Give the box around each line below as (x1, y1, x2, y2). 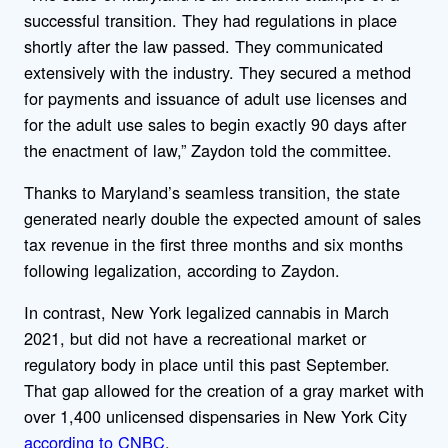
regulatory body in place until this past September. (24, 352, 390, 377)
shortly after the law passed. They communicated (24, 33, 383, 58)
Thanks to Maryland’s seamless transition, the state (24, 180, 400, 205)
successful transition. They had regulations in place (24, 7, 397, 32)
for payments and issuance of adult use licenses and (24, 85, 407, 110)
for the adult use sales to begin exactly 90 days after (24, 111, 406, 136)
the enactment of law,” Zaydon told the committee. (24, 137, 397, 162)
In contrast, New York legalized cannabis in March (24, 300, 389, 325)
